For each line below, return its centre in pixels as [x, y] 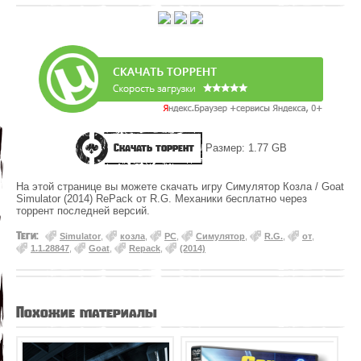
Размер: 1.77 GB [244, 148]
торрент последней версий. [83, 211]
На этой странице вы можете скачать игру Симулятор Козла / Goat [180, 187]
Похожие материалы [87, 312]
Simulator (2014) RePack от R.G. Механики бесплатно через [162, 199]
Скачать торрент [154, 148]
